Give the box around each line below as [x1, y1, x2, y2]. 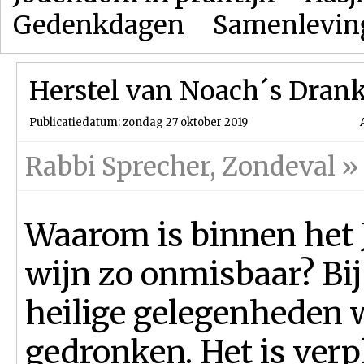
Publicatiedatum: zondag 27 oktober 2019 [29, 115, 248, 129]
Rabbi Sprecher [25, 150, 210, 182]
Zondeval [222, 150, 336, 182]
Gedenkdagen [13, 9, 184, 41]
